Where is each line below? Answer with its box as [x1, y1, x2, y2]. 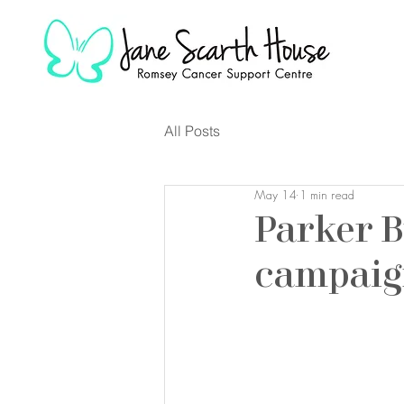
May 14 [254, 188, 296, 202]
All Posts [164, 121, 220, 140]
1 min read [299, 188, 354, 202]
